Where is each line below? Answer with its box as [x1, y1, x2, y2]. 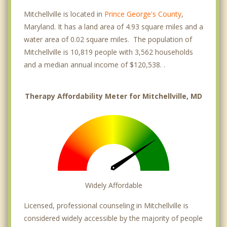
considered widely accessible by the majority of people [24, 213, 203, 223]
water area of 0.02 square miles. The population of [24, 34, 192, 44]
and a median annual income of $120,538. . [24, 59, 165, 69]
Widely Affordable [85, 180, 142, 190]
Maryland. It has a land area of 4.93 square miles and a [24, 21, 203, 31]
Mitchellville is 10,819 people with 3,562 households [24, 47, 193, 57]
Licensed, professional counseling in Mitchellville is [24, 200, 188, 210]
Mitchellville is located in [24, 9, 104, 19]
